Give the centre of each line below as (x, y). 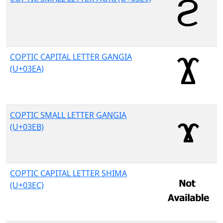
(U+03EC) (27, 185)
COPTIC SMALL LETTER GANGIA (68, 115)
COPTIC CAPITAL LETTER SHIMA (68, 173)
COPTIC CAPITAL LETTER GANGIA (71, 57)
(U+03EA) (27, 69)
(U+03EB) (27, 127)
